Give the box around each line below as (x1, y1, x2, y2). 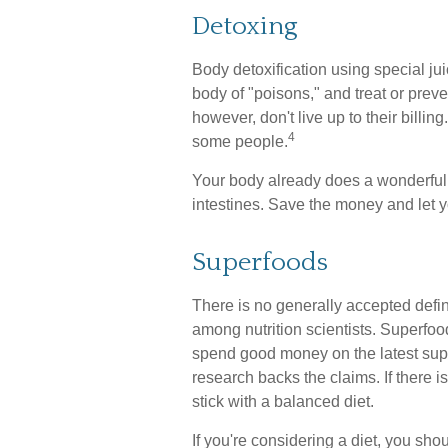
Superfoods (192, 248, 328, 277)
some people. (192, 133, 288, 150)
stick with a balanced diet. (192, 393, 374, 410)
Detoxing (192, 12, 298, 41)
